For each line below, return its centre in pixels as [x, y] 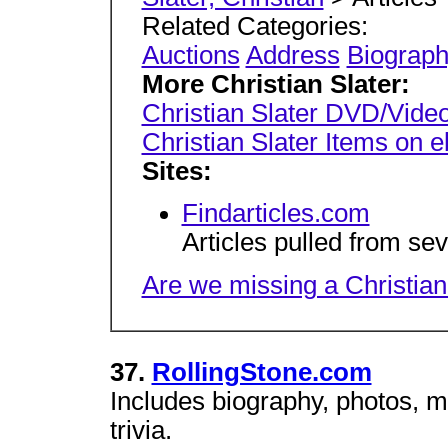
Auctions [190, 55]
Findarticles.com [275, 213]
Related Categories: [254, 26]
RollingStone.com [261, 372]
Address [292, 55]
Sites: [176, 171]
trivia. [140, 430]
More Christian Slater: [275, 84]
